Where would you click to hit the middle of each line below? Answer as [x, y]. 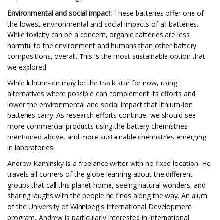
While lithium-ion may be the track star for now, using [92, 83]
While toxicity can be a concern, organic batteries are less [98, 35]
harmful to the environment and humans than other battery [102, 45]
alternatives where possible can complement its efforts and [101, 94]
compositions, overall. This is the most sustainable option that [106, 56]
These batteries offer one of [158, 13]
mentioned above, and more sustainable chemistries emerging [107, 137]
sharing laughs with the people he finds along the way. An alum [107, 196]
